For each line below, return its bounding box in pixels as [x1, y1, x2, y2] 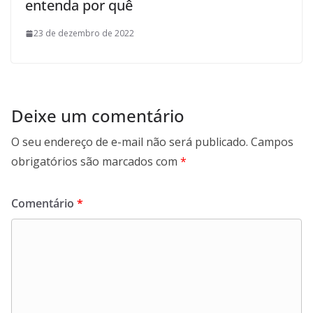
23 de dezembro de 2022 [34, 27, 134, 40]
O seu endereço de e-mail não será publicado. [11, 134, 248, 150]
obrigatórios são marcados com [11, 154, 180, 170]
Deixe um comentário [11, 104, 184, 128]
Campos [251, 134, 293, 150]
